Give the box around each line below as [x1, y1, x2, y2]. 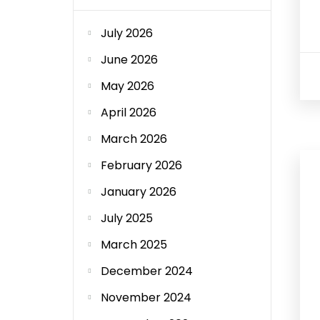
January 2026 [101, 184, 176, 200]
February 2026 [101, 157, 182, 174]
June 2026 [101, 51, 158, 68]
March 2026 [101, 131, 167, 147]
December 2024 [101, 263, 193, 279]
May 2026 [101, 78, 154, 94]
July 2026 [101, 25, 153, 41]
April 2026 [101, 104, 156, 121]
